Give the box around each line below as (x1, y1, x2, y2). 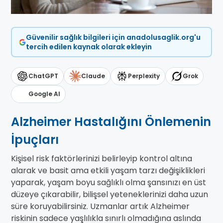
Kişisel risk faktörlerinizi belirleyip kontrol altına (11, 153, 192, 165)
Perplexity (128, 72, 160, 81)
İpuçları (11, 131, 59, 148)
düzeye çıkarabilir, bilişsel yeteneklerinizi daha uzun (11, 189, 208, 201)
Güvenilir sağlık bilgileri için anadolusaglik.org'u (25, 32, 201, 42)
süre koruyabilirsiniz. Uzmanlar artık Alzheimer (11, 201, 190, 213)
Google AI (28, 90, 60, 99)
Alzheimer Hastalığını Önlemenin (11, 113, 211, 130)
